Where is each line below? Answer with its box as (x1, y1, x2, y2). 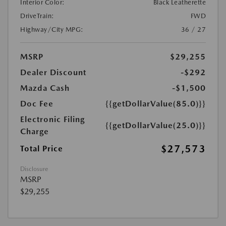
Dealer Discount (20, 67, 86, 77)
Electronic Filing (20, 114, 85, 124)
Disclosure (20, 165, 48, 173)
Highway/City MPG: (20, 25, 84, 33)
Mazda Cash (20, 83, 70, 93)
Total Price (20, 143, 63, 153)
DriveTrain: (20, 12, 54, 20)
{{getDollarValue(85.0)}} (105, 98, 206, 108)
